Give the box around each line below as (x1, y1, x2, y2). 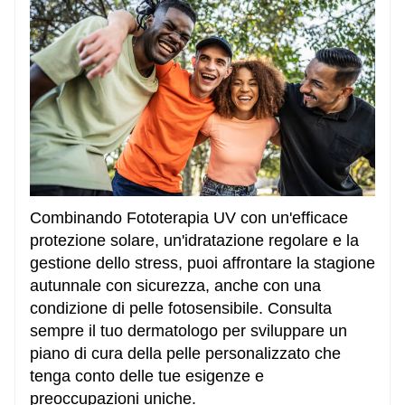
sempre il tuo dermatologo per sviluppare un (30, 321, 347, 340)
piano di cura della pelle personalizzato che (30, 344, 341, 363)
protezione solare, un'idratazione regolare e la (30, 231, 359, 250)
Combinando (30, 208, 127, 227)
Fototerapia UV (127, 208, 236, 227)
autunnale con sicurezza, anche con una (30, 276, 321, 295)
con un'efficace (236, 208, 348, 227)
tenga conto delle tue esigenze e (30, 366, 264, 385)
